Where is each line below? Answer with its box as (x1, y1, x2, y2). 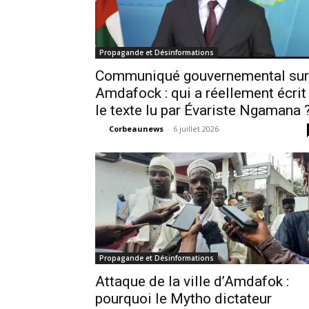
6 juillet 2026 (173, 123, 219, 134)
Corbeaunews (109, 123, 163, 134)
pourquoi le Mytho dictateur (95, 290, 272, 307)
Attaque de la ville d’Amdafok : (95, 273, 289, 290)
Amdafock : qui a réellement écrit (95, 85, 306, 101)
